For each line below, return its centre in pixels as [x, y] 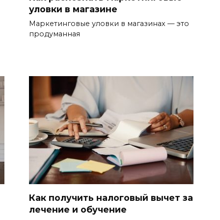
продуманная [55, 34]
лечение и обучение [78, 210]
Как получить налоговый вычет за [111, 198]
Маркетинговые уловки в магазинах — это [109, 23]
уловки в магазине [73, 9]
